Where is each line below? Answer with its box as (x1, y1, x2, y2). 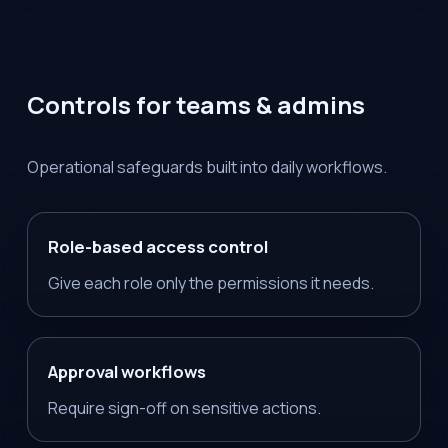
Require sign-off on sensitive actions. (47, 396, 321, 419)
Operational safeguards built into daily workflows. (26, 155, 387, 178)
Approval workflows (47, 359, 206, 383)
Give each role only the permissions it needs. (47, 271, 374, 294)
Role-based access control (47, 234, 268, 258)
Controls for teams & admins (26, 87, 365, 121)
